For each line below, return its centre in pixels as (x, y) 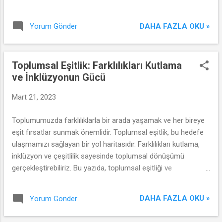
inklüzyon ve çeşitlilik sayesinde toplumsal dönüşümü (98, 156)
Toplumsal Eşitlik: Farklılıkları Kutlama (97, 65)
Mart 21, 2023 (34, 97)
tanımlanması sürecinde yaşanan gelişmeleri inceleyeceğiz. (107, 7)
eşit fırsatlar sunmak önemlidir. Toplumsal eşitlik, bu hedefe (108, 132)
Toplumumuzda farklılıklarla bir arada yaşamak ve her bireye (108, 120)
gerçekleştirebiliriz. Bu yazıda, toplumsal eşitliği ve (92, 168)
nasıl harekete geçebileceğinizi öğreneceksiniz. (87, 192)
